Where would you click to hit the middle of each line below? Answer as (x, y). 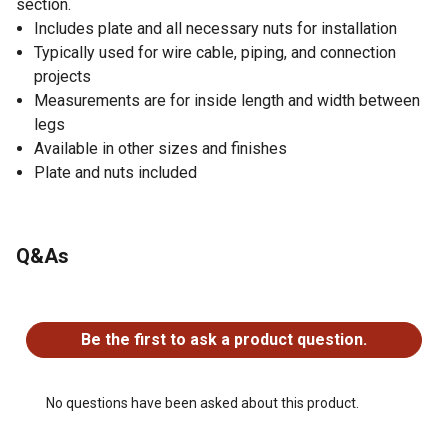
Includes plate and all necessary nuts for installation (215, 28)
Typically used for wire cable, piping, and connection (215, 52)
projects (62, 76)
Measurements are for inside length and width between (227, 100)
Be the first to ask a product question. (224, 339)
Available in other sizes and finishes (160, 148)
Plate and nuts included (115, 172)
